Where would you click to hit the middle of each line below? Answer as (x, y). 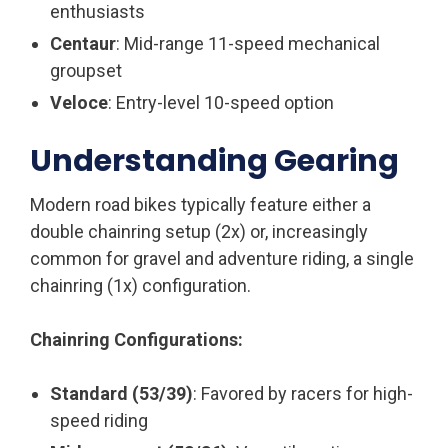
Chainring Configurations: (136, 339)
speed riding (99, 420)
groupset (86, 70)
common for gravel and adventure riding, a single (222, 258)
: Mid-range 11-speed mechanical (248, 43)
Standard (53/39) (121, 393)
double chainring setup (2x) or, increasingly (199, 231)
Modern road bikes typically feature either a (200, 204)
